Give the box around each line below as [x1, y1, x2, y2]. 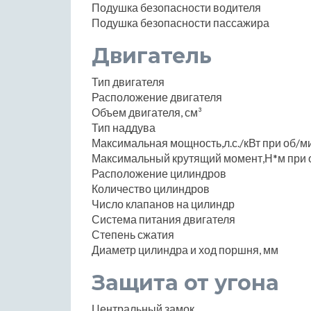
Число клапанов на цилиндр [92, 196, 235, 210]
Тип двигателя [92, 74, 165, 88]
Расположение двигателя [92, 90, 222, 103]
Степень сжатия [92, 227, 174, 241]
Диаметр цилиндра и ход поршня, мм [92, 242, 278, 256]
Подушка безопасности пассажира [92, 15, 269, 29]
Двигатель [92, 42, 212, 69]
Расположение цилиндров [92, 166, 226, 180]
